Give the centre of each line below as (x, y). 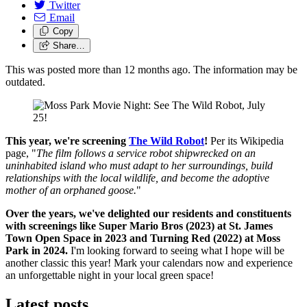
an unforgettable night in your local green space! (111, 275)
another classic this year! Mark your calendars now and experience (149, 262)
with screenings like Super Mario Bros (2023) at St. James (139, 225)
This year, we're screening (67, 140)
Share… (69, 45)
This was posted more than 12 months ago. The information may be (151, 69)
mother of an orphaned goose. (71, 190)
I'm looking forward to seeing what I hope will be (176, 250)
